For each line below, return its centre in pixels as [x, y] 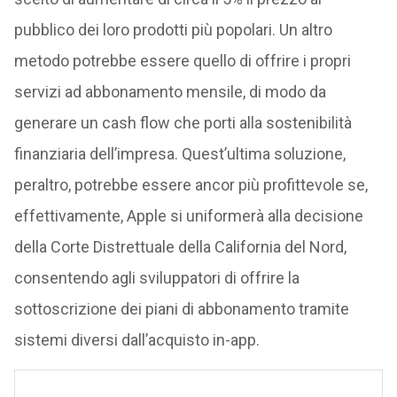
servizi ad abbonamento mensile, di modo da [170, 92]
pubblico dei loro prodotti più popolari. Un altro [173, 30]
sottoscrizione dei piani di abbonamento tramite [181, 309]
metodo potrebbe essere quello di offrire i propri [182, 61]
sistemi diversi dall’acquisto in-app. [136, 340]
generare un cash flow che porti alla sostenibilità [183, 123]
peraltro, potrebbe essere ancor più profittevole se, [191, 185]
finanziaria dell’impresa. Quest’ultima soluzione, [179, 154]
